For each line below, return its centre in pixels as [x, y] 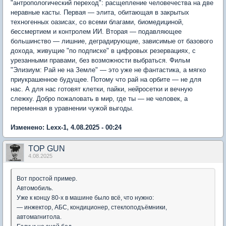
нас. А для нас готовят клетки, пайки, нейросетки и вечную [102, 89]
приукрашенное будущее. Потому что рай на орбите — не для [106, 80]
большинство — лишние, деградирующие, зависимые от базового [112, 41]
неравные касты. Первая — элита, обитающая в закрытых [100, 13]
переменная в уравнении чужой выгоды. [72, 108]
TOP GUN [47, 149]
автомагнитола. [39, 217]
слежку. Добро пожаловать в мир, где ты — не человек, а [99, 99]
